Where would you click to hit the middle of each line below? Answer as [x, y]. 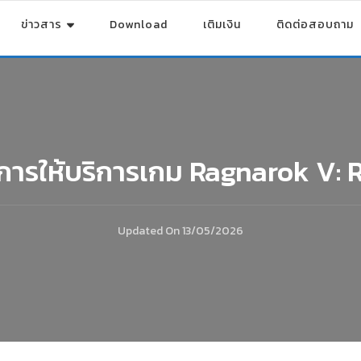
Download [139, 25]
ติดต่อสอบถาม [315, 25]
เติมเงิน [222, 25]
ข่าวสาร [41, 25]
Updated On [150, 231]
